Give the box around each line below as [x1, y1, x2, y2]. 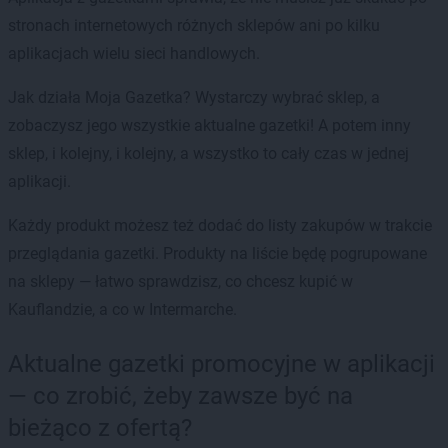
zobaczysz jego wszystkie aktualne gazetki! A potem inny [8, 115, 411, 135]
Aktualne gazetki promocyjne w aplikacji [8, 349, 435, 378]
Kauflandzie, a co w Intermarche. [8, 299, 237, 319]
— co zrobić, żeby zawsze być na [8, 381, 353, 410]
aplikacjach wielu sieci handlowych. [8, 43, 260, 63]
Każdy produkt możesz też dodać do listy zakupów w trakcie [8, 215, 432, 235]
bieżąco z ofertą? [8, 413, 192, 442]
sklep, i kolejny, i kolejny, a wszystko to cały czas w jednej [8, 143, 409, 163]
